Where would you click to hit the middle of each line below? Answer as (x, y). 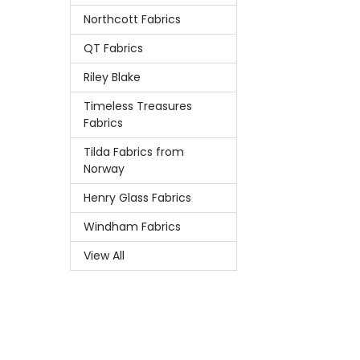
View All (104, 256)
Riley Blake (112, 78)
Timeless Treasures (137, 106)
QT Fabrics (113, 49)
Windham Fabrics (132, 227)
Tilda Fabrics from (133, 152)
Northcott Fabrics (132, 20)
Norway (104, 169)
